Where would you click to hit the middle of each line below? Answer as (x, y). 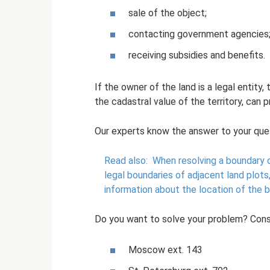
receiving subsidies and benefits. (197, 55)
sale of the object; (168, 13)
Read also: (126, 160)
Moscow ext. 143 (165, 250)
